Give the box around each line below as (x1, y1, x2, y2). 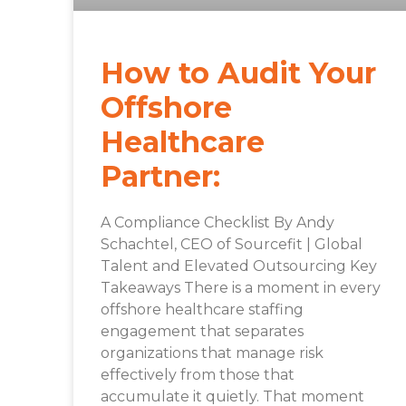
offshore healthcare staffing (100, 301, 304, 319)
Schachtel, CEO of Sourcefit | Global (100, 236, 362, 254)
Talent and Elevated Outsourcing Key (100, 257, 377, 275)
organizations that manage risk (100, 344, 324, 362)
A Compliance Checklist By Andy (100, 214, 334, 232)
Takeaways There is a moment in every (100, 279, 381, 297)
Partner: (100, 159, 220, 195)
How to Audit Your (100, 55, 376, 92)
